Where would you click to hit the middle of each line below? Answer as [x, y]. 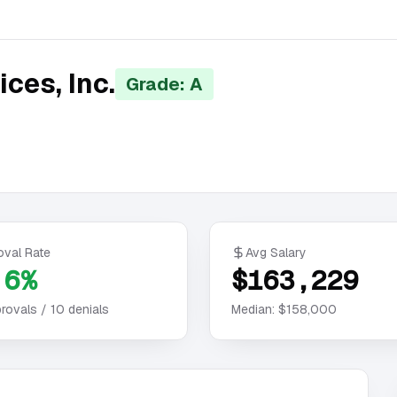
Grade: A [164, 84]
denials [87, 309]
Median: [255, 309]
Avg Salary [276, 253]
